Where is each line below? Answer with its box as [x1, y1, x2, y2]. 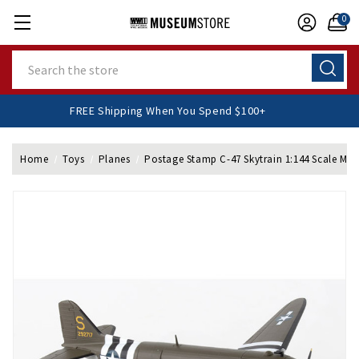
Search [12, 51, 49, 66]
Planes [98, 152, 131, 166]
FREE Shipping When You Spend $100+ [83, 103, 280, 118]
